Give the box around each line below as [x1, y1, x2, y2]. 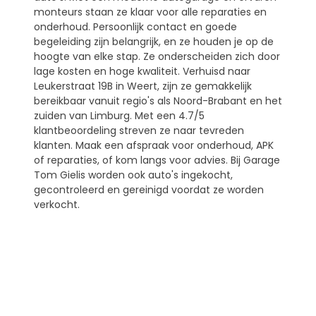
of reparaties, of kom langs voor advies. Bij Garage [34, 152, 280, 167]
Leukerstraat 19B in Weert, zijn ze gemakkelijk [34, 78, 252, 93]
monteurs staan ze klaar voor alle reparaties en [34, 4, 267, 19]
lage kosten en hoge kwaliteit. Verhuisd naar [34, 63, 250, 78]
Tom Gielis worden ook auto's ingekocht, [34, 167, 233, 182]
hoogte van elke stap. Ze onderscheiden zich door [34, 49, 280, 63]
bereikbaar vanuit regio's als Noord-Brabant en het [34, 93, 282, 108]
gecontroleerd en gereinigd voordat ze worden [34, 182, 264, 197]
